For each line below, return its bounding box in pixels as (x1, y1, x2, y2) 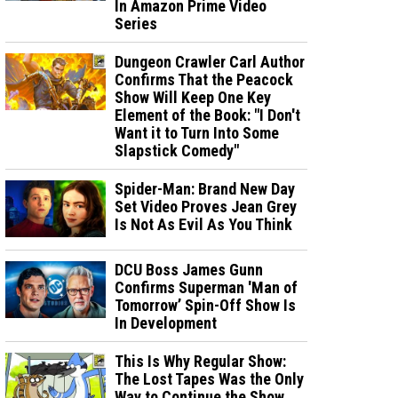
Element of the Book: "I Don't (115, 106, 301, 124)
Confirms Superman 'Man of (115, 277, 298, 297)
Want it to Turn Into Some (115, 123, 280, 142)
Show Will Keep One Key (115, 88, 272, 107)
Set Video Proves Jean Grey (115, 197, 298, 216)
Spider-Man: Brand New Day (115, 179, 296, 198)
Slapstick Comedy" (115, 141, 240, 160)
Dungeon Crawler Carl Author (115, 52, 306, 71)
